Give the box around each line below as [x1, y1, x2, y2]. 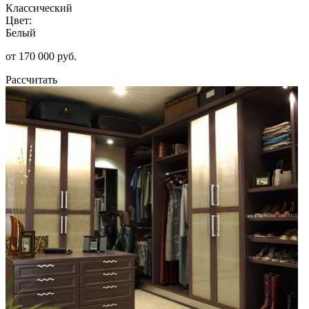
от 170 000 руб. [6, 50, 77, 62]
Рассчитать [6, 73, 57, 86]
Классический [6, 1, 72, 14]
